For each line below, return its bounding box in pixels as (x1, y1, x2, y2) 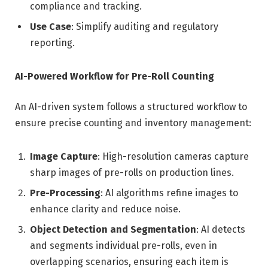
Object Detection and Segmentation (30, 224, 196, 236)
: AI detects (196, 224, 245, 236)
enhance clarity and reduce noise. (30, 203, 181, 215)
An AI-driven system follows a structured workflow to (15, 101, 247, 113)
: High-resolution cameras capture (98, 151, 249, 163)
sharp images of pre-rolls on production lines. (30, 167, 234, 179)
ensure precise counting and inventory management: (15, 117, 251, 129)
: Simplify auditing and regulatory (71, 20, 218, 32)
